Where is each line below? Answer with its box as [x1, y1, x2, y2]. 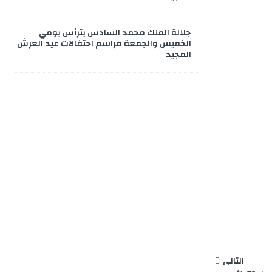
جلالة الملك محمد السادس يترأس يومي [39, 25, 192, 41]
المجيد [166, 47, 192, 63]
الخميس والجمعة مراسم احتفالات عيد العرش [17, 36, 192, 52]
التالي [222, 253, 244, 269]
